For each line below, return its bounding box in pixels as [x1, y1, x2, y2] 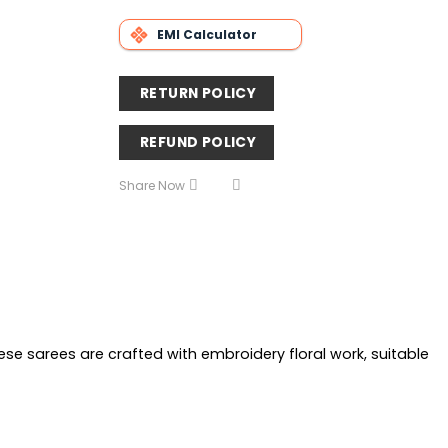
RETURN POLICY [139, 82, 257, 103]
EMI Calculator [156, 25, 257, 43]
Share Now [118, 177, 185, 195]
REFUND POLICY [139, 131, 257, 152]
